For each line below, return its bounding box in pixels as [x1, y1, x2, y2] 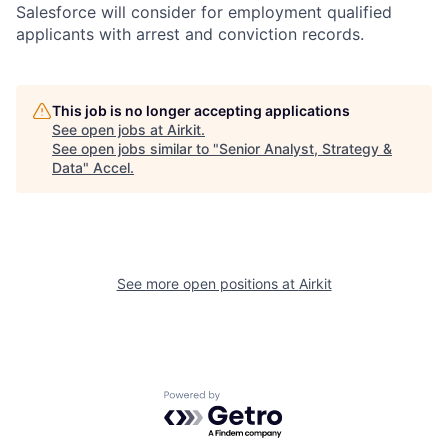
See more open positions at [116, 274, 299, 292]
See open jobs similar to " [52, 139, 219, 157]
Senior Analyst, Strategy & [219, 139, 392, 157]
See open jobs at [52, 120, 167, 138]
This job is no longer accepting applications [52, 101, 350, 119]
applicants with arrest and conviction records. [16, 23, 364, 44]
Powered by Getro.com [163, 389, 339, 410]
